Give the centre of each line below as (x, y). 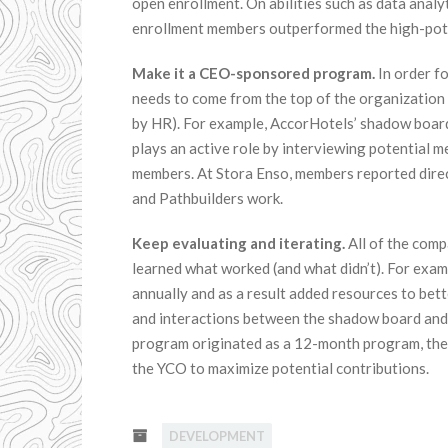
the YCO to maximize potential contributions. (280, 368)
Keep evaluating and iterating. (238, 243)
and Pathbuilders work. (207, 198)
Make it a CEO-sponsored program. (253, 73)
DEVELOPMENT (217, 436)
